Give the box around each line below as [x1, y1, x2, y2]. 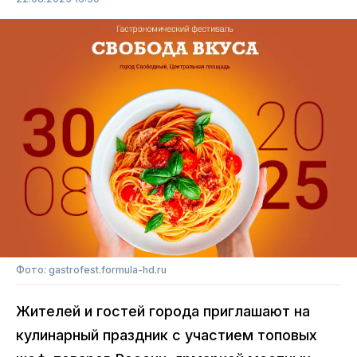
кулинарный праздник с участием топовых [16, 326, 317, 343]
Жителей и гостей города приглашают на [16, 302, 310, 320]
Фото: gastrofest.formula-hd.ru [16, 263, 167, 276]
